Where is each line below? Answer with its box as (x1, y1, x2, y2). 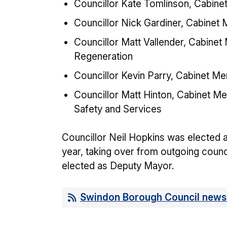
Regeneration (74, 51, 133, 62)
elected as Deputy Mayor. (62, 160, 174, 172)
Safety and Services (74, 103, 162, 115)
